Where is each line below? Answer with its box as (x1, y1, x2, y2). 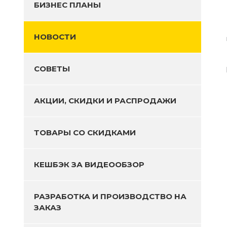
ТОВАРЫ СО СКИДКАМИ (34, 128, 136, 137)
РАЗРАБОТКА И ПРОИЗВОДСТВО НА (34, 192, 186, 201)
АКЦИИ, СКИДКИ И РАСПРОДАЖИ (34, 96, 176, 105)
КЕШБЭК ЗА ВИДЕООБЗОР (34, 160, 144, 169)
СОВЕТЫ (34, 64, 70, 73)
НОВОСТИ (34, 32, 76, 42)
